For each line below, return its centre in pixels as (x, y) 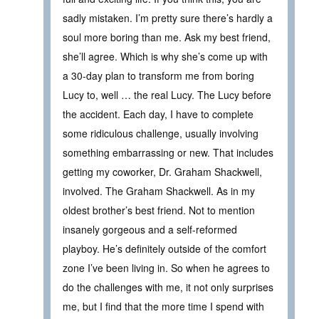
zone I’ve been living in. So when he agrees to (166, 268)
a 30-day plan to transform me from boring (158, 76)
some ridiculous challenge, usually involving (161, 134)
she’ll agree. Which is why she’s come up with (165, 57)
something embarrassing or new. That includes (168, 153)
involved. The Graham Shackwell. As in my (159, 191)
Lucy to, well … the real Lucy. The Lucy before (167, 95)
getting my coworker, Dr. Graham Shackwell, (162, 172)
